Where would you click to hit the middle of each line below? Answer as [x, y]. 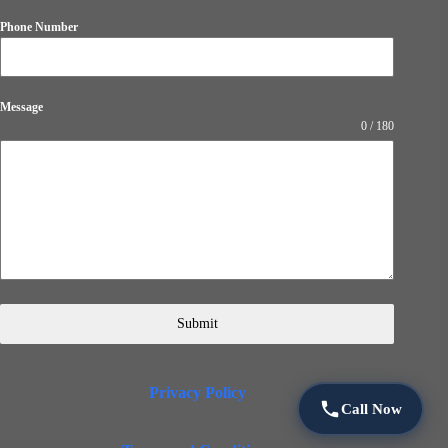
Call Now [371, 408]
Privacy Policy [197, 392]
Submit [197, 323]
